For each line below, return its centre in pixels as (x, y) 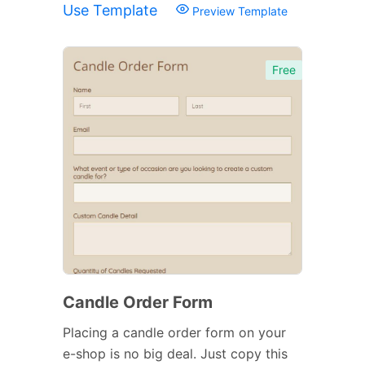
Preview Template (238, 11)
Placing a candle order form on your (174, 332)
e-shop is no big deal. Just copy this (175, 353)
